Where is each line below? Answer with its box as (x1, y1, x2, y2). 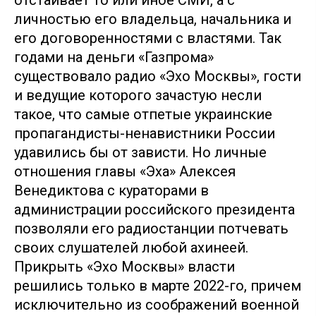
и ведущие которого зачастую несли (14, 86, 262, 104)
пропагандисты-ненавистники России (14, 124, 275, 142)
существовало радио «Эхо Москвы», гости (14, 67, 301, 85)
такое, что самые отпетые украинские (14, 105, 272, 123)
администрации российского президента (14, 200, 295, 218)
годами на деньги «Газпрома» (14, 48, 214, 66)
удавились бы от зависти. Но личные (14, 143, 267, 161)
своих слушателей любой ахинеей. (14, 238, 248, 256)
